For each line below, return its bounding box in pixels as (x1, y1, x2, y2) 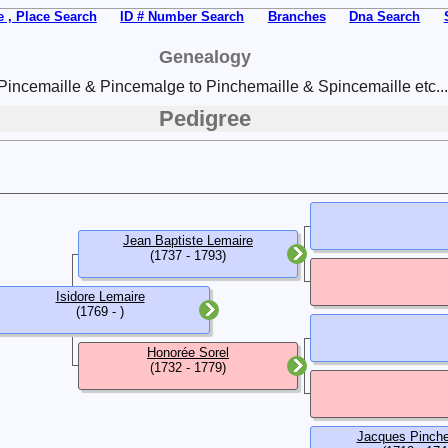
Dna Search (349, 9, 421, 24)
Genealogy (158, 46, 251, 67)
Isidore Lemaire (55, 288, 145, 304)
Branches (267, 9, 326, 24)
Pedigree (158, 105, 251, 131)
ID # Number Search (120, 9, 245, 24)
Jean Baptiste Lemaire (123, 232, 253, 248)
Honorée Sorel (147, 344, 229, 360)
